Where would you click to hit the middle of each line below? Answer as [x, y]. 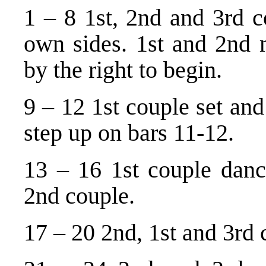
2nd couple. [79, 195]
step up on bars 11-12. [129, 132]
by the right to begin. [123, 69]
